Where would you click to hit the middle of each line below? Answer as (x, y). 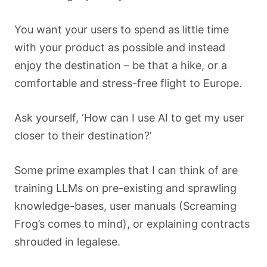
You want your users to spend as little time (122, 29)
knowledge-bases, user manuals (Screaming (125, 206)
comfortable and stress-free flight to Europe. (128, 83)
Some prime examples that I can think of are (126, 170)
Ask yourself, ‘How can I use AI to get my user (129, 117)
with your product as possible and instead (120, 47)
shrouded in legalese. (67, 241)
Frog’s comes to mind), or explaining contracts (132, 223)
